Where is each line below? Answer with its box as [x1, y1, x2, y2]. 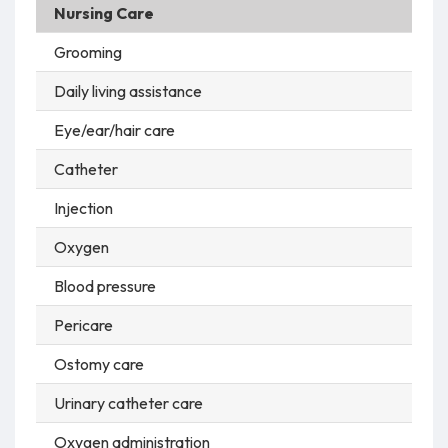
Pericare [53, 314, 113, 335]
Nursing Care [53, 2, 154, 23]
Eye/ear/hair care [53, 119, 175, 140]
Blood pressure [53, 275, 156, 296]
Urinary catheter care [53, 392, 203, 413]
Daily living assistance [53, 80, 202, 101]
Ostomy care [53, 353, 144, 374]
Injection [53, 197, 113, 218]
